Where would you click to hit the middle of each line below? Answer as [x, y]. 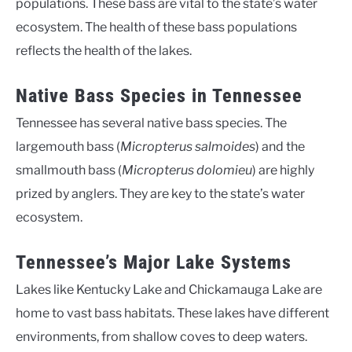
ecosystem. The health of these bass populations [156, 27]
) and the [280, 147]
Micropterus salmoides [188, 147]
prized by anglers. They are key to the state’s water [160, 194]
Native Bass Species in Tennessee [159, 96]
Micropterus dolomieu [187, 170]
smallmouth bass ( [69, 170]
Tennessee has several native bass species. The [151, 123]
